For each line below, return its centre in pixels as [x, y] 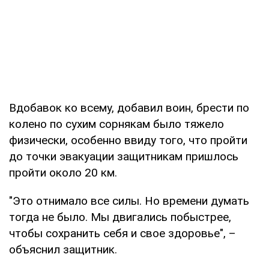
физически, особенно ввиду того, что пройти [128, 141]
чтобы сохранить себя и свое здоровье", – [122, 234]
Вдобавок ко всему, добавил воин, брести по [129, 108]
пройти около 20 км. [63, 173]
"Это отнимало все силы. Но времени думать [129, 201]
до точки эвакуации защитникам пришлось [124, 157]
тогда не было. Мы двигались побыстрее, [120, 217]
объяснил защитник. [63, 250]
